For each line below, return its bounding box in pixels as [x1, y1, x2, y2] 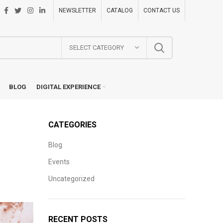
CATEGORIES [48, 120, 97, 129]
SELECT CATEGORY [69, 43, 124, 51]
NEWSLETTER [59, 7, 96, 14]
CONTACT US [143, 7, 180, 14]
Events [48, 158, 70, 166]
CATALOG [107, 7, 133, 14]
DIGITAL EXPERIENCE [36, 83, 101, 91]
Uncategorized [48, 175, 95, 183]
